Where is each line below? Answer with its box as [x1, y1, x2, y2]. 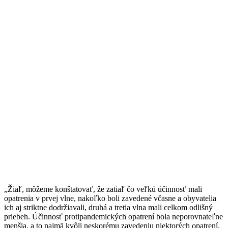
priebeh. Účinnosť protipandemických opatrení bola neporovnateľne [4, 212, 223, 221]
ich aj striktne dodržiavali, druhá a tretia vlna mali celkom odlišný [4, 203, 213, 212]
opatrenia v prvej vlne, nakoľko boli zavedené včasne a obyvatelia [4, 194, 216, 203]
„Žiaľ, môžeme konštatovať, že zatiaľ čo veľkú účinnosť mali [4, 185, 202, 194]
